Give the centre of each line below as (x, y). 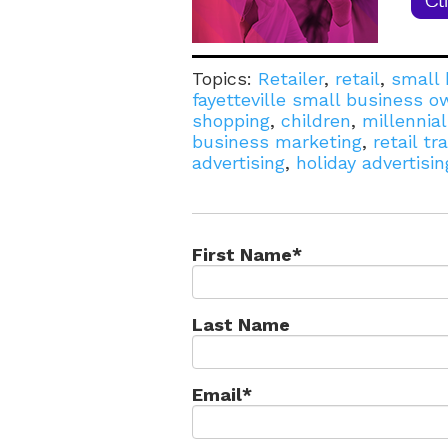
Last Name (241, 325)
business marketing (277, 142)
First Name (242, 255)
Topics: (225, 79)
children (316, 121)
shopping (231, 121)
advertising (238, 163)
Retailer (291, 79)
